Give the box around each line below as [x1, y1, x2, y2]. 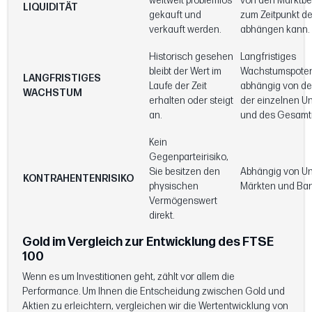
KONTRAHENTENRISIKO [23, 172, 134, 185]
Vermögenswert [149, 194, 217, 207]
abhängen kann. [240, 23, 309, 36]
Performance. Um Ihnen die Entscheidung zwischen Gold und [22, 285, 285, 297]
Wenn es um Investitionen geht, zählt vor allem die [22, 270, 235, 283]
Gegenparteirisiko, [149, 150, 228, 163]
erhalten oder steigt [149, 94, 233, 107]
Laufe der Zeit [149, 79, 207, 92]
